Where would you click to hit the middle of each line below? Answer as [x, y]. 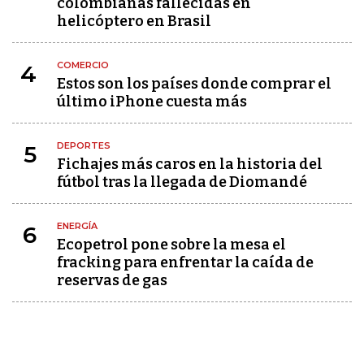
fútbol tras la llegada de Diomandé [182, 182]
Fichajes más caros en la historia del [190, 164]
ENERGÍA [77, 225]
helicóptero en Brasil [134, 21]
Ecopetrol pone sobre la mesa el [171, 244]
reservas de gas [112, 280]
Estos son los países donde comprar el [194, 83]
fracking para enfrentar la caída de [185, 262]
